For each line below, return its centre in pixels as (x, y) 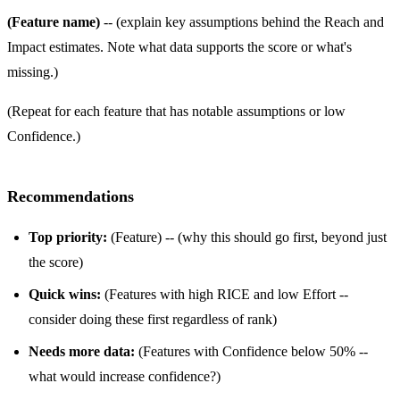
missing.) (33, 71)
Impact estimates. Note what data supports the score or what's (179, 46)
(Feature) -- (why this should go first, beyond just (247, 237)
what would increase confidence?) (125, 376)
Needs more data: (82, 351)
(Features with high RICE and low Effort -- (225, 294)
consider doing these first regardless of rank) (153, 319)
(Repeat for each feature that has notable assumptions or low (176, 111)
